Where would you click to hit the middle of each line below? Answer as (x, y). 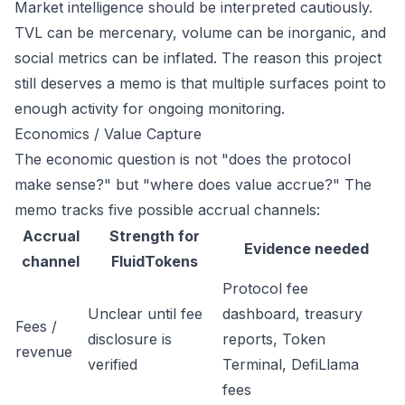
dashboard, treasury (292, 314)
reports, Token (274, 339)
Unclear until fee (145, 314)
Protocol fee (265, 288)
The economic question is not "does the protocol (183, 159)
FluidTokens (154, 261)
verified (113, 364)
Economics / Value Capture (108, 134)
